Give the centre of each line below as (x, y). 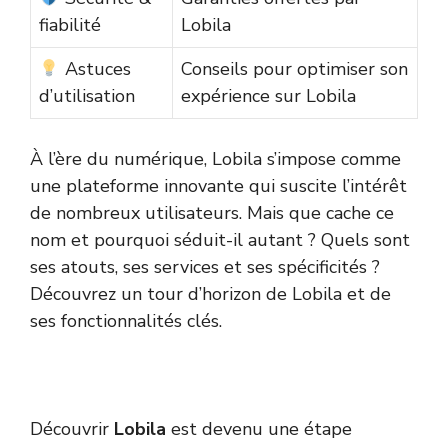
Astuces (95, 69)
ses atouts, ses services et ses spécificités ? (205, 267)
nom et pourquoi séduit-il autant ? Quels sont (220, 240)
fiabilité (70, 25)
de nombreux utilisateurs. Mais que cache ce (212, 213)
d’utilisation (87, 96)
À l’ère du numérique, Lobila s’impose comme (215, 159)
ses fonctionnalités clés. (126, 321)
